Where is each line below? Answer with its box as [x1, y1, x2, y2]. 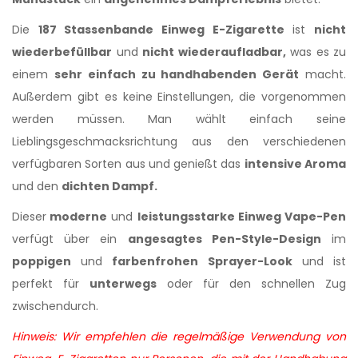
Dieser [12, 209, 46, 225]
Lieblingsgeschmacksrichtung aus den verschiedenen [12, 133, 346, 149]
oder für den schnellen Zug [157, 276, 346, 292]
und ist [292, 253, 347, 269]
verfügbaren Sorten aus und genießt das [12, 156, 245, 172]
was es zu [285, 44, 346, 60]
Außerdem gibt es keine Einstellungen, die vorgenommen [12, 89, 346, 105]
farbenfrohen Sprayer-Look [112, 253, 292, 269]
